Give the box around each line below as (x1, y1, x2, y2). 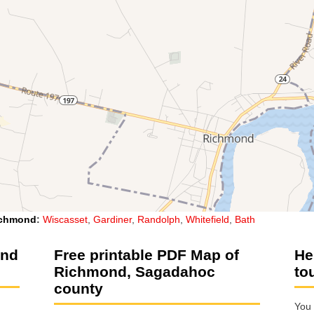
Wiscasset (43, 213, 88, 225)
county (54, 280, 103, 296)
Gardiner (93, 213, 132, 225)
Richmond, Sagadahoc (54, 263, 215, 280)
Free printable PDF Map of (54, 246, 239, 263)
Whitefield (186, 213, 229, 225)
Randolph (137, 213, 180, 225)
